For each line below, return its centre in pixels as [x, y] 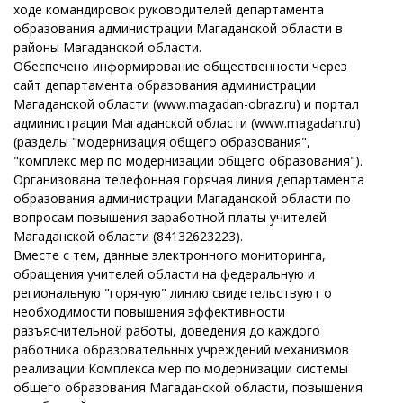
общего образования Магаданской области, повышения [188, 387]
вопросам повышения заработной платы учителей [170, 217]
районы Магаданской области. [107, 47]
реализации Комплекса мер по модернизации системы [181, 368]
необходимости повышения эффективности [149, 312]
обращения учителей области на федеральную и [164, 274]
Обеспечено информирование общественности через [180, 66]
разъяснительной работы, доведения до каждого [167, 331]
